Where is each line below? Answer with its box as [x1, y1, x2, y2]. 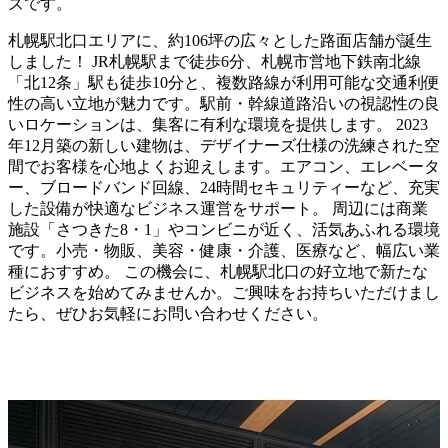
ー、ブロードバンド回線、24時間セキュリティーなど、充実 [8, 178, 440, 196]
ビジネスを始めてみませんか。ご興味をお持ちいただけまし [8, 283, 440, 301]
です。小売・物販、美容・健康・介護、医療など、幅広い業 [8, 241, 440, 259]
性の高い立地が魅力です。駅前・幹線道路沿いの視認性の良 [8, 94, 440, 112]
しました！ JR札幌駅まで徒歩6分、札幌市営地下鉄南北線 [8, 52, 421, 70]
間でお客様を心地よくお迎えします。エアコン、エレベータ [8, 157, 440, 175]
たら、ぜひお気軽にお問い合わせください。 [8, 304, 328, 322]
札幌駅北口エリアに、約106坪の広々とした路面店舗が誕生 [8, 31, 432, 49]
